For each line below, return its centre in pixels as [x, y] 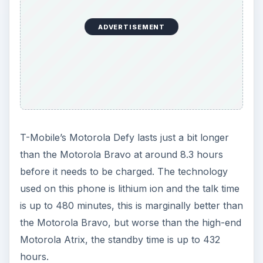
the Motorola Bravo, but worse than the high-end [130, 222]
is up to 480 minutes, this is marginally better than [131, 205]
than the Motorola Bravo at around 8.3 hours [121, 154]
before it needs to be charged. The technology [124, 171]
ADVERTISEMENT [131, 27]
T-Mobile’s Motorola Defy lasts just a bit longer [124, 137]
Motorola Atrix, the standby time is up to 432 [120, 239]
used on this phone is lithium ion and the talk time [129, 188]
